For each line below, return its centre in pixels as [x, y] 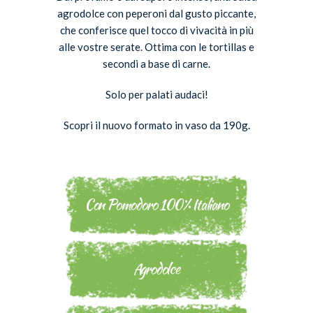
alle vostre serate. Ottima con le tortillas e [156, 46]
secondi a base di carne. [156, 63]
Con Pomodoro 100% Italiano [156, 204]
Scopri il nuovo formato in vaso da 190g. [156, 125]
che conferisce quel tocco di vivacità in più [156, 30]
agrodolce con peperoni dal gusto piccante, [156, 13]
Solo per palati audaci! [156, 94]
